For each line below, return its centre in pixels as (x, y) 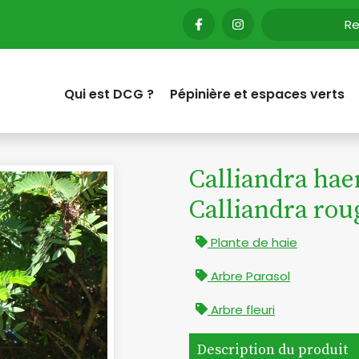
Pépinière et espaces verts (257, 94)
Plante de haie (252, 242)
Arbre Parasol (249, 276)
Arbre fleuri (241, 309)
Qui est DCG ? (109, 94)
